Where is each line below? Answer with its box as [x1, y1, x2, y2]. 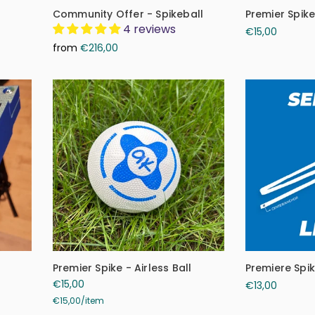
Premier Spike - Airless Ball [52, 260, 192, 275]
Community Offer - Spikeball [52, 7, 204, 21]
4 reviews [122, 21, 176, 37]
